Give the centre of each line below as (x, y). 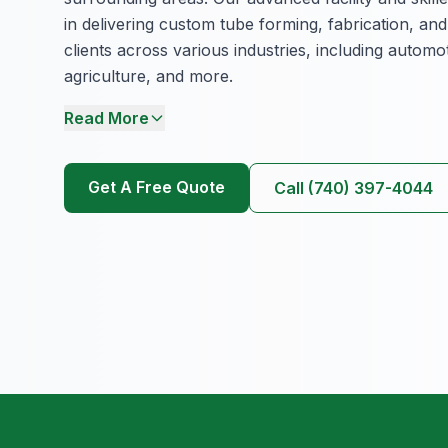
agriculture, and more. (148, 75)
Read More (106, 117)
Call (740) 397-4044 (353, 187)
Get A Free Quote (156, 186)
